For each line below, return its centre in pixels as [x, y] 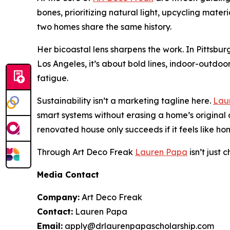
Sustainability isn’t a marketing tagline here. [125, 101]
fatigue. [53, 78]
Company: [58, 197]
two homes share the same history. [104, 27]
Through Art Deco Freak [86, 152]
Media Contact [68, 175]
